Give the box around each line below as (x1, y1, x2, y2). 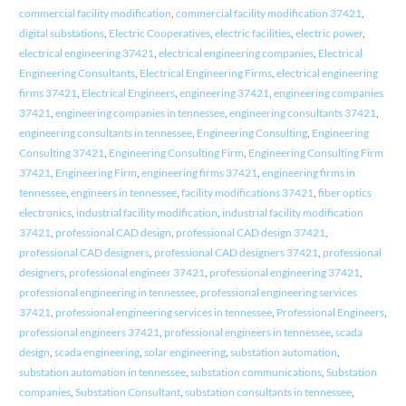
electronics (18, 206, 72, 220)
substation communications (189, 365, 322, 380)
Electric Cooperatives (108, 26, 210, 41)
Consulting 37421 (18, 146, 104, 160)
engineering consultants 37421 (228, 106, 376, 121)
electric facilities (214, 26, 291, 41)
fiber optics (317, 186, 372, 200)
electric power (295, 26, 362, 41)
